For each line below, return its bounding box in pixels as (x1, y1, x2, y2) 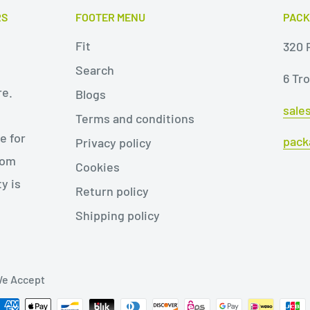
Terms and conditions (75, 111, 194, 127)
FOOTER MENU (75, 10, 145, 24)
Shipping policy (75, 208, 160, 224)
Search (75, 62, 114, 78)
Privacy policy (75, 135, 152, 151)
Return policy (75, 183, 149, 199)
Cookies (75, 159, 120, 175)
